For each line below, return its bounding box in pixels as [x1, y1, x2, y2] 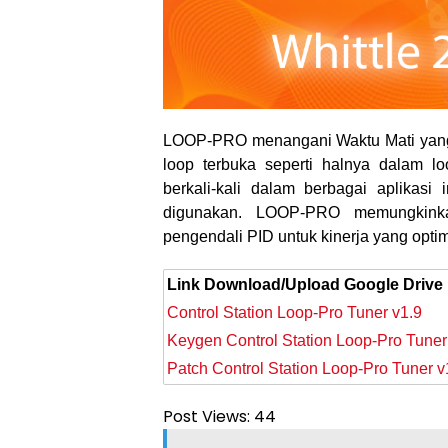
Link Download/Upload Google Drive [167, 275, 443, 293]
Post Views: [163, 404, 250, 428]
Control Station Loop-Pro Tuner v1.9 [167, 303, 426, 321]
